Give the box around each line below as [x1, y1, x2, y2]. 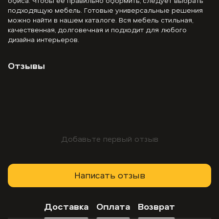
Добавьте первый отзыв [61, 133, 158, 144]
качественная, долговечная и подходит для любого [8, 24, 187, 34]
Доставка [44, 200, 88, 213]
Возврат [138, 200, 175, 213]
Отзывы [8, 59, 45, 71]
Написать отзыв [74, 169, 145, 181]
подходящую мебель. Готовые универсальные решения [8, 5, 203, 15]
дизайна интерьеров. [8, 34, 79, 44]
